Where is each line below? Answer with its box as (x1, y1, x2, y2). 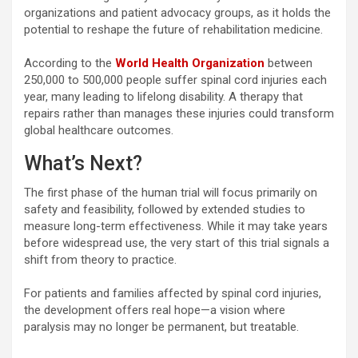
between (265, 55, 312, 70)
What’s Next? (24, 151, 142, 175)
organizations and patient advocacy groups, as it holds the (24, 5, 331, 20)
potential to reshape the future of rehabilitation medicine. (24, 22, 323, 37)
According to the (24, 55, 115, 70)
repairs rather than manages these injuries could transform (24, 105, 334, 121)
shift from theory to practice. (24, 252, 177, 267)
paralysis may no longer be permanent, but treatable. (24, 319, 299, 334)
